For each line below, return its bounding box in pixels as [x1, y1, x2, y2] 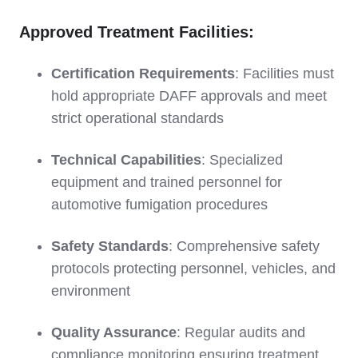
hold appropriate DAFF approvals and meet [51, 87, 327, 104]
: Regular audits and [177, 324, 305, 340]
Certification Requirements [51, 65, 235, 82]
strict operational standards [51, 109, 224, 126]
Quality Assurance [51, 324, 177, 340]
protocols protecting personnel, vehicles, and [51, 260, 336, 276]
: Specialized [201, 151, 283, 168]
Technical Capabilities [51, 151, 201, 168]
